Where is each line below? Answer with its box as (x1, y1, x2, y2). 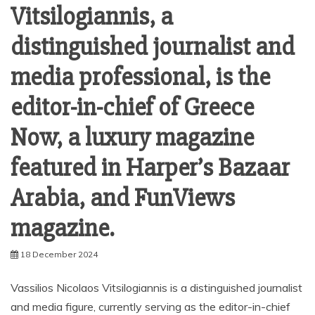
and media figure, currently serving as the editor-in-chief (11, 299, 290, 314)
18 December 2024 (20, 248, 98, 259)
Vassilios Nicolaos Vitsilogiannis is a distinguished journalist (11, 280, 302, 295)
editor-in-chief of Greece (11, 91, 254, 123)
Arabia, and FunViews (11, 182, 235, 214)
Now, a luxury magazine (11, 122, 254, 153)
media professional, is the (11, 61, 270, 93)
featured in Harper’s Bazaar (11, 152, 290, 184)
